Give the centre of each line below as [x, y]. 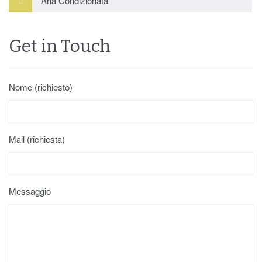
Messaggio [30, 191]
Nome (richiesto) [41, 87]
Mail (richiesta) [37, 139]
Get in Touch [60, 46]
